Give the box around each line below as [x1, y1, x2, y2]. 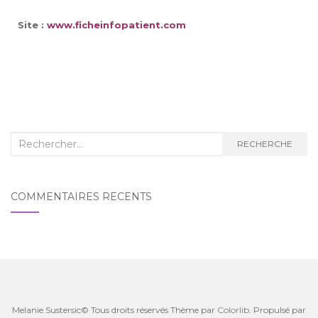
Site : [18, 19, 44, 31]
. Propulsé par [249, 305, 306, 315]
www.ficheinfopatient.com [44, 19, 186, 31]
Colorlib [217, 305, 249, 315]
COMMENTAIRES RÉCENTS [11, 190, 152, 203]
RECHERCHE [237, 138, 292, 149]
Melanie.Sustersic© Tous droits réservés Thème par [12, 305, 217, 315]
